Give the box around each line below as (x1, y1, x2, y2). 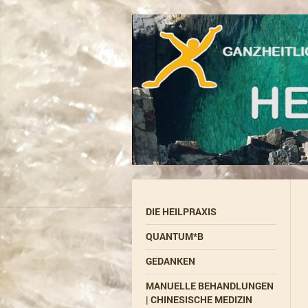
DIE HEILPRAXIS (146, 205, 217, 218)
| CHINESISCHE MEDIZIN (146, 293, 252, 306)
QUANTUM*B (146, 230, 203, 243)
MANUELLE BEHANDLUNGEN (146, 279, 274, 292)
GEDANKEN (146, 254, 195, 267)
